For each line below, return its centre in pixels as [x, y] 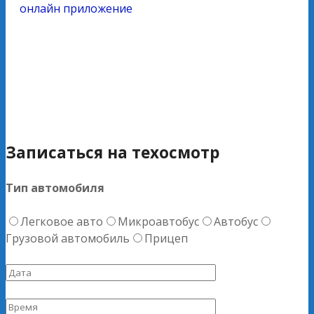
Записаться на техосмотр [112, 152]
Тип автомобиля [55, 187]
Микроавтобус [158, 221]
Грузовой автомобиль [68, 238]
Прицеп [166, 238]
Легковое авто [62, 221]
